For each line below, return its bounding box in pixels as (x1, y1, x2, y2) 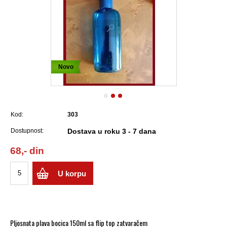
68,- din (10, 145, 44, 156)
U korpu (58, 169, 86, 178)
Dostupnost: (11, 127, 44, 134)
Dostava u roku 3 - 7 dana (67, 127, 156, 135)
